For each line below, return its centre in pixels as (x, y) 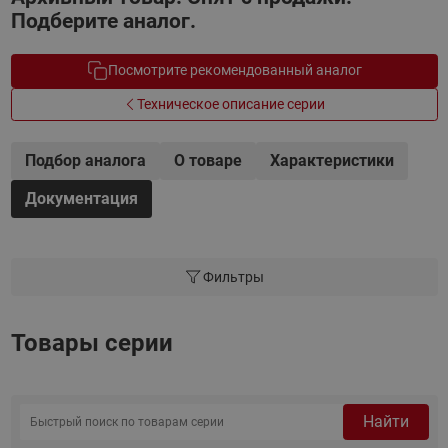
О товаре (207, 160)
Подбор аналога (85, 160)
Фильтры (233, 277)
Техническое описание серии (231, 103)
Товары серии (91, 343)
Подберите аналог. (103, 21)
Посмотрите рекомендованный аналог (234, 70)
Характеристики (331, 160)
